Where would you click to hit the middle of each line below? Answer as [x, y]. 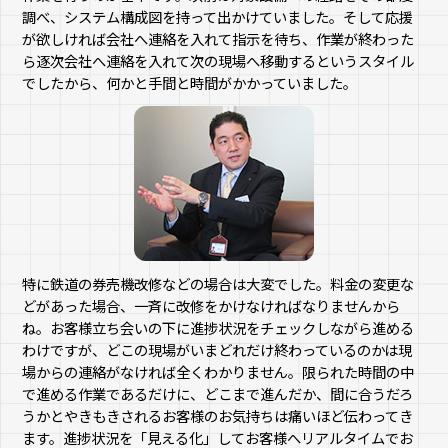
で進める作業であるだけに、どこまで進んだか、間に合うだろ [218, 393]
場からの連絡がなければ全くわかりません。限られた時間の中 [218, 371]
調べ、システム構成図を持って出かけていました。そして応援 [218, 16]
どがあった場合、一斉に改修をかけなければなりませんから [211, 305]
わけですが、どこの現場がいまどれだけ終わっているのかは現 [217, 349]
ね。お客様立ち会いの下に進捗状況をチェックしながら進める [218, 327]
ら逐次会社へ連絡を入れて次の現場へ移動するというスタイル [218, 60]
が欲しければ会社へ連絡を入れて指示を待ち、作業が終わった [218, 38]
